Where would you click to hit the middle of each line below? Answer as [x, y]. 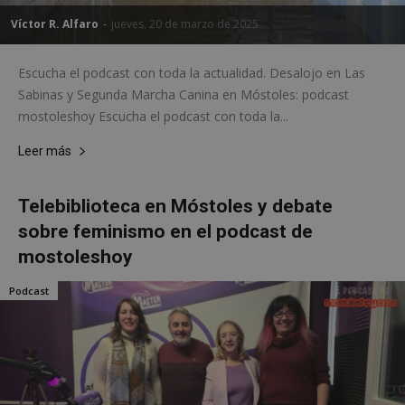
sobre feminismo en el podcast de [165, 231]
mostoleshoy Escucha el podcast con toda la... [153, 116]
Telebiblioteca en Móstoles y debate [175, 206]
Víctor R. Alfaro [55, 24]
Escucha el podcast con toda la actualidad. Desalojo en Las [192, 72]
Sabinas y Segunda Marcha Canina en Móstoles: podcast [184, 94]
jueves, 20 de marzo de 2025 [185, 24]
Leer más [45, 151]
